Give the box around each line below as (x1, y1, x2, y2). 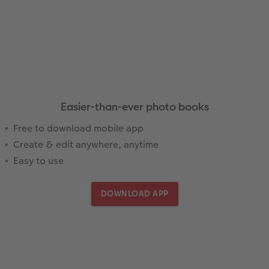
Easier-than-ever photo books (60, 99, 209, 115)
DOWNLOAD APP (100, 187, 169, 200)
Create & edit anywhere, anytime (13, 138, 159, 152)
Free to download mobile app (13, 121, 144, 136)
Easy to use (13, 154, 64, 168)
